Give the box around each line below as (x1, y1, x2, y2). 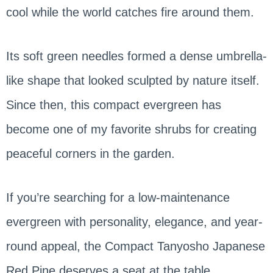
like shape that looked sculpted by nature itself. (5, 73, 260, 87)
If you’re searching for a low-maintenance (5, 190, 230, 204)
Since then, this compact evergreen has (5, 97, 221, 112)
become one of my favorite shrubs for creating (5, 122, 257, 136)
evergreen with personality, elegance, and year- (5, 214, 263, 229)
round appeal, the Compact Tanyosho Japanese (5, 239, 265, 253)
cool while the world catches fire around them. (5, 5, 254, 19)
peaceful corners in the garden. (5, 146, 175, 160)
